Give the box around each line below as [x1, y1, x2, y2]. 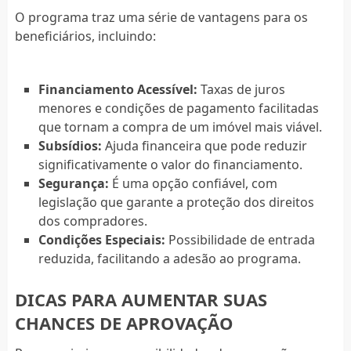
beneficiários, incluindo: [14, 27, 156, 45]
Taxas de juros [197, 80, 285, 98]
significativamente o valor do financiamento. [38, 155, 302, 173]
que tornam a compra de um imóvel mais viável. [38, 118, 322, 136]
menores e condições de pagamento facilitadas [38, 99, 319, 117]
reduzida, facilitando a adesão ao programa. [38, 249, 301, 267]
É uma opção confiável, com [108, 174, 277, 192]
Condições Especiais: [38, 230, 165, 248]
